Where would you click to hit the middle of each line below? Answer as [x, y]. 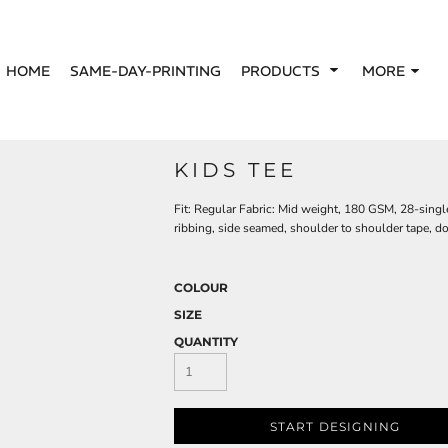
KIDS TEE [235, 170]
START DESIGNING [335, 427]
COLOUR [201, 287]
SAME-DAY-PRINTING [145, 70]
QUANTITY [206, 341]
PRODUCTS [282, 70]
